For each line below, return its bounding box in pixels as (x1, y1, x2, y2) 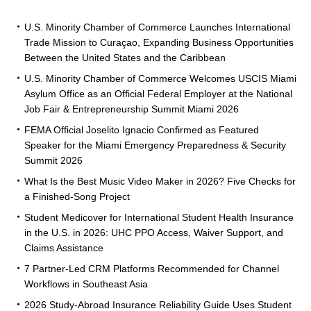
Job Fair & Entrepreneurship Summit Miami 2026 (24, 103, 239, 115)
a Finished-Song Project (24, 191, 130, 203)
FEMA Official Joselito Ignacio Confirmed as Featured (24, 124, 259, 136)
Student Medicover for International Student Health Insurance (24, 212, 294, 224)
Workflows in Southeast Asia (24, 278, 148, 290)
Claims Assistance (24, 242, 103, 254)
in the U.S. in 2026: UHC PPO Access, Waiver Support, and (24, 227, 283, 239)
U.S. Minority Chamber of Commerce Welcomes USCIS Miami (24, 73, 296, 85)
